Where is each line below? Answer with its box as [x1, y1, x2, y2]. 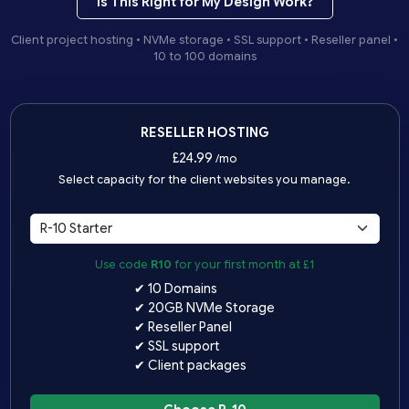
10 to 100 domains [152, 49, 257, 65]
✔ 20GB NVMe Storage [134, 299, 275, 317]
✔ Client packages [134, 357, 246, 374]
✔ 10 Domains [134, 280, 217, 298]
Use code [95, 257, 151, 273]
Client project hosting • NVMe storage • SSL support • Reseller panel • [11, 33, 398, 48]
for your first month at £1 [172, 257, 314, 273]
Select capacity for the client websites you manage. [58, 172, 351, 187]
